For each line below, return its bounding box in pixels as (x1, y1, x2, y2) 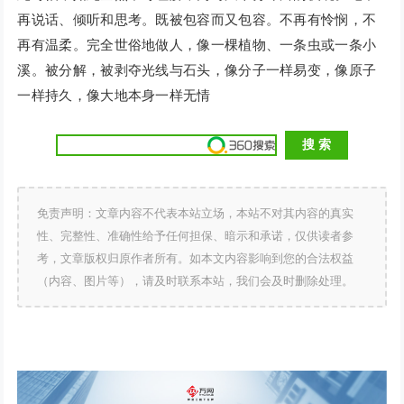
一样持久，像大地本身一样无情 (17, 87, 211, 104)
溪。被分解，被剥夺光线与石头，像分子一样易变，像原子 (17, 62, 377, 78)
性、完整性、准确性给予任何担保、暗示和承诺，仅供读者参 (37, 229, 354, 243)
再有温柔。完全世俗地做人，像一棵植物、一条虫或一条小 (17, 37, 377, 53)
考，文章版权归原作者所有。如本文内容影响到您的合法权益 (37, 252, 354, 266)
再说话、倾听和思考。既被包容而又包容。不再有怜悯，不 (17, 12, 377, 28)
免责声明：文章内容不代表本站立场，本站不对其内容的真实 (37, 207, 354, 221)
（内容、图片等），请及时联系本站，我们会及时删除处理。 (37, 274, 354, 289)
